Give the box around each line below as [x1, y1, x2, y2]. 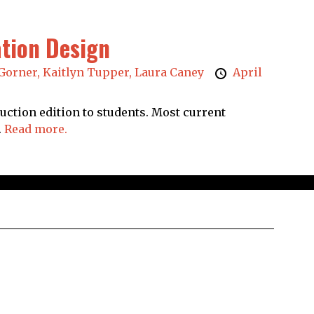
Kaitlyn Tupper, [42, 65, 135, 80]
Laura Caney [134, 65, 207, 80]
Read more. [4, 122, 67, 137]
